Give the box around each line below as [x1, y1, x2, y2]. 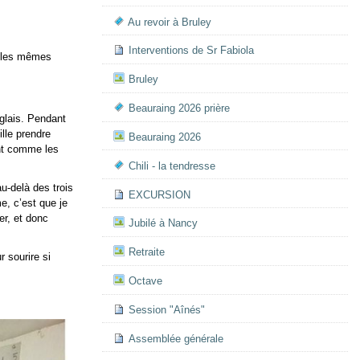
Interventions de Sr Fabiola [128, 44, 254, 57]
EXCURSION [128, 188, 190, 201]
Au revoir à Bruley [127, 15, 211, 28]
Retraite [128, 246, 165, 259]
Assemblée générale [128, 332, 223, 345]
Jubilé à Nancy [128, 217, 198, 230]
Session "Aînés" [128, 303, 205, 316]
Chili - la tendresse [128, 159, 215, 172]
